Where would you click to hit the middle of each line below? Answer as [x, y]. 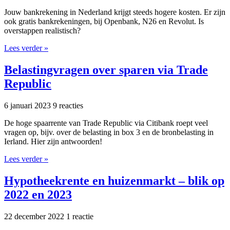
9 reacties [68, 105]
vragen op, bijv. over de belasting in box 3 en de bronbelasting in [109, 132]
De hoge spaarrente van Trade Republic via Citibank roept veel [106, 123]
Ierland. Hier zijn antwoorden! [53, 141]
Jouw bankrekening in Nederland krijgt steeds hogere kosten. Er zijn [115, 12]
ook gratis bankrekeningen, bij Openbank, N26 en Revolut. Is [104, 22]
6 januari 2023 [28, 105]
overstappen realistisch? [42, 31]
